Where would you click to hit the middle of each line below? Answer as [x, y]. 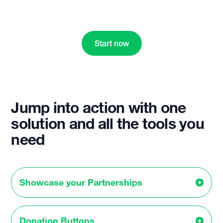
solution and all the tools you [108, 123]
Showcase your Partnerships [81, 182]
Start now [111, 43]
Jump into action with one [99, 107]
